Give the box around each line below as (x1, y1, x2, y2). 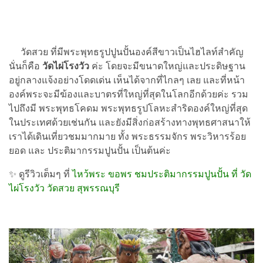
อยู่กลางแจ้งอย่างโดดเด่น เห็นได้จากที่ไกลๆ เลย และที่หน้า (9, 74, 245, 86)
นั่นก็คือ (9, 60, 42, 72)
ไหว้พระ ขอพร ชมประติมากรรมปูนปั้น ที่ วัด (72, 168, 251, 180)
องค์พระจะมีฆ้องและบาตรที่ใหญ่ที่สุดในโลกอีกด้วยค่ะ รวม (9, 88, 248, 100)
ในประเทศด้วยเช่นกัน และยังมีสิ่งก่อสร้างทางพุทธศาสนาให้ (9, 116, 251, 128)
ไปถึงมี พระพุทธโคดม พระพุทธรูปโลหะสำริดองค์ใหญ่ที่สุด (9, 102, 248, 114)
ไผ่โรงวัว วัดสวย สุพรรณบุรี (9, 182, 120, 194)
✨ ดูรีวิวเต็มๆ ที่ (9, 168, 72, 180)
